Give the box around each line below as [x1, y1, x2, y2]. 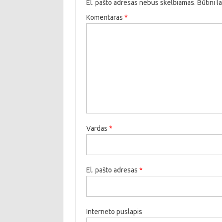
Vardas [86, 124, 109, 132]
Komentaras [86, 13, 124, 21]
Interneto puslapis [86, 207, 142, 216]
